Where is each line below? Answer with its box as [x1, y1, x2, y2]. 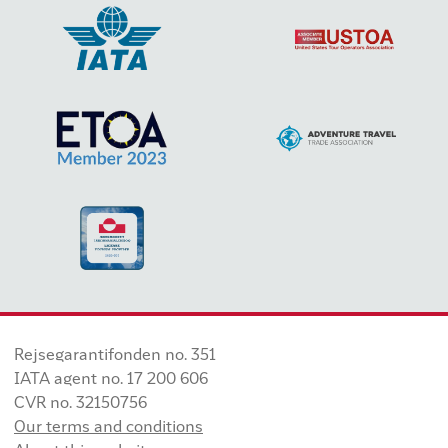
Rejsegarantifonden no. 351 [14, 349, 216, 364]
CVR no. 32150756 [14, 397, 147, 412]
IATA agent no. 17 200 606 [14, 373, 208, 388]
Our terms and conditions [14, 421, 203, 436]
